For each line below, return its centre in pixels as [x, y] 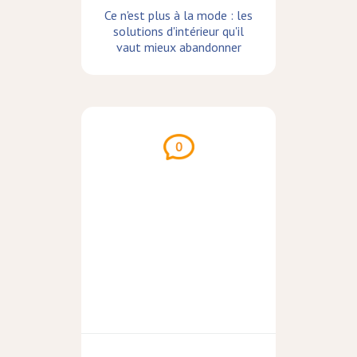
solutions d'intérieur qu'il [178, 31]
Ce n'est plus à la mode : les [178, 16]
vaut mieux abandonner [178, 47]
